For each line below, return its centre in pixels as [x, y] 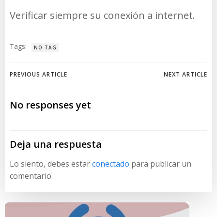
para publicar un [160, 163]
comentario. [31, 176]
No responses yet [50, 105]
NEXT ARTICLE [186, 74]
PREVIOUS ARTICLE [39, 74]
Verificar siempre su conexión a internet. [102, 15]
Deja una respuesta [56, 144]
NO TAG [45, 47]
